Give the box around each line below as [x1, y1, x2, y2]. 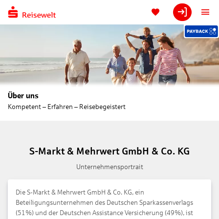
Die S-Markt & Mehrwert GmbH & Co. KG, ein [16, 189, 144, 197]
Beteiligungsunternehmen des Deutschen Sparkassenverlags [16, 199, 193, 207]
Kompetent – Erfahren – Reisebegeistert [8, 103, 126, 111]
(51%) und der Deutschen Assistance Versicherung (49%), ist [16, 209, 193, 217]
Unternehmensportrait [76, 163, 143, 171]
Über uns [8, 91, 39, 100]
